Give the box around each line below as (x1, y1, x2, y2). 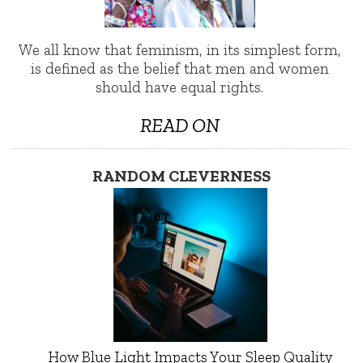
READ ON (139, 113, 220, 137)
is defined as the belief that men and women (30, 58, 329, 78)
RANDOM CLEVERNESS (92, 165, 271, 186)
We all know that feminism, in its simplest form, (18, 40, 341, 59)
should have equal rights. (96, 77, 264, 96)
